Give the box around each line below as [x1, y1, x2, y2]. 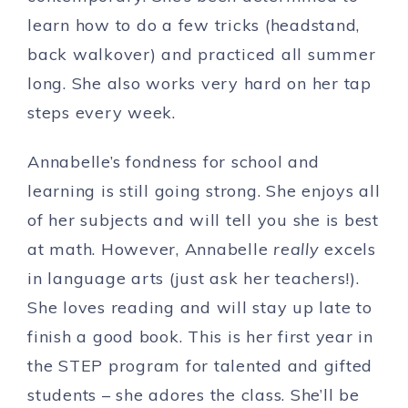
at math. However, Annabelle [27, 238, 273, 260]
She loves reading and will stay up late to [27, 296, 372, 318]
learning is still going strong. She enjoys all [27, 179, 381, 201]
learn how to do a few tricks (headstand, [27, 14, 360, 36]
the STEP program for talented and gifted [27, 354, 372, 376]
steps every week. [27, 101, 176, 123]
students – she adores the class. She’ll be [27, 383, 360, 405]
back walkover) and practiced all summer [27, 43, 376, 65]
